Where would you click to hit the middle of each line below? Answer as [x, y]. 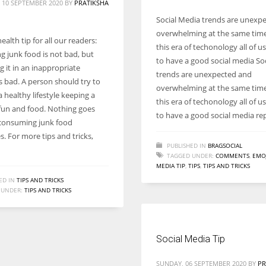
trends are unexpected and [204, 74]
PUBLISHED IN [186, 145]
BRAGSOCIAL [225, 145]
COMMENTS [232, 156]
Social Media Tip [191, 239]
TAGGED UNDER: [190, 156]
